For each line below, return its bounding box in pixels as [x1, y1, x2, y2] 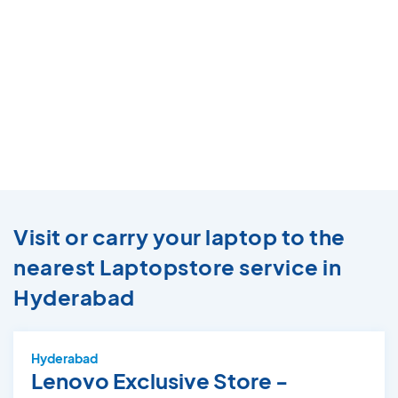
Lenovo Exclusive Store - [31, 367, 288, 394]
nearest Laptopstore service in [13, 253, 341, 281]
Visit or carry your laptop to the [13, 223, 346, 251]
